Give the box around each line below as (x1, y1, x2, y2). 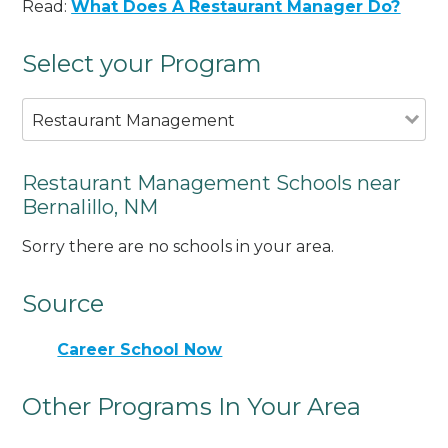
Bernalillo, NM (22, 194, 159, 219)
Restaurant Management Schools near (22, 170, 402, 195)
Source (22, 289, 105, 319)
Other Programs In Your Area (22, 392, 362, 421)
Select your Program (22, 48, 263, 78)
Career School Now (57, 340, 223, 359)
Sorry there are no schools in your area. (22, 237, 335, 257)
